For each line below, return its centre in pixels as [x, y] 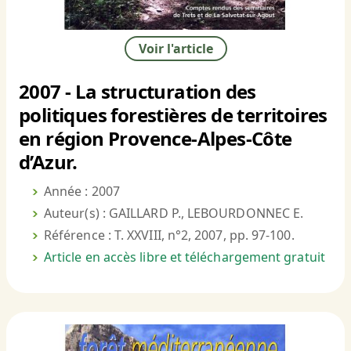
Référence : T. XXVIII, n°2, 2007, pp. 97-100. [169, 235]
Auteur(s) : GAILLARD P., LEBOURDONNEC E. [174, 213]
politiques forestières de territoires [173, 115]
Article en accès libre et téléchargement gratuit [185, 257]
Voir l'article [175, 49]
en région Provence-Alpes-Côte [156, 139]
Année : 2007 [82, 192]
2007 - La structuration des [138, 92]
